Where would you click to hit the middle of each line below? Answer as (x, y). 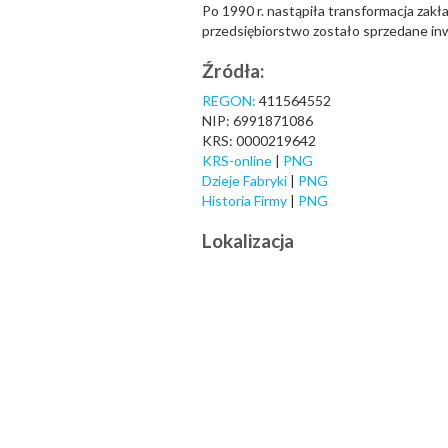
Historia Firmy (246, 200)
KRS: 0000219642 (259, 140)
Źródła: (233, 70)
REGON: (229, 100)
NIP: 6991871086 (257, 120)
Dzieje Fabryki (246, 180)
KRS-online (237, 160)
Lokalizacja (248, 240)
